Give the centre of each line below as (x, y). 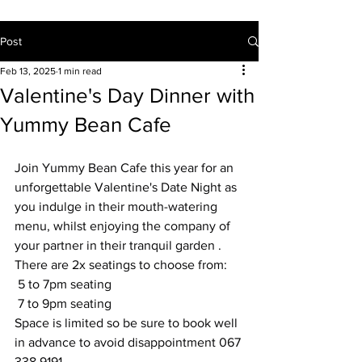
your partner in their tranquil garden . (118, 245)
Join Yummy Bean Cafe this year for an (126, 168)
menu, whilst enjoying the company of (124, 226)
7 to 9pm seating (65, 303)
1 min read (80, 71)
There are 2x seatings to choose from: (121, 265)
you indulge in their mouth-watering (118, 206)
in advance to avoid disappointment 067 (129, 342)
